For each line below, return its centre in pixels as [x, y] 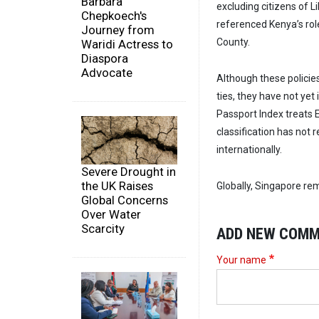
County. [233, 42]
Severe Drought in [129, 171]
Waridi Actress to [127, 45]
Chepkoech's [114, 16]
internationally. [249, 150]
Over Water [111, 214]
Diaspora [105, 59]
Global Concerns [125, 200]
